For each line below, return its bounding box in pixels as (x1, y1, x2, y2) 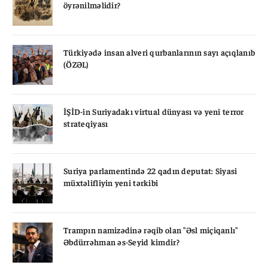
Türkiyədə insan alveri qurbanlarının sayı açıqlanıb (63, 46, 255, 57)
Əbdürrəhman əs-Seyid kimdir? (63, 236, 179, 247)
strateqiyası (63, 117, 108, 129)
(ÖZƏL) (63, 58, 89, 69)
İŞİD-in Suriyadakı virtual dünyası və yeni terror (63, 105, 244, 117)
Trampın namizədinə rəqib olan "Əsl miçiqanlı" (63, 224, 238, 235)
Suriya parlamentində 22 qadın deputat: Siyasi (63, 165, 237, 176)
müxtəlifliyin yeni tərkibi (63, 176, 159, 188)
